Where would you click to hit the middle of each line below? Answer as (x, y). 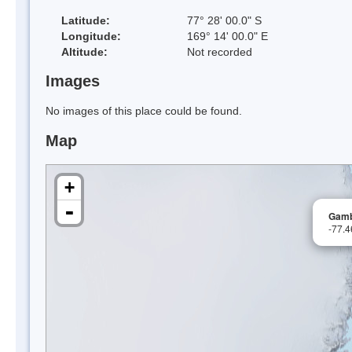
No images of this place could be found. (144, 111)
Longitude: (91, 36)
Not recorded (220, 51)
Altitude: (84, 51)
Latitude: (86, 20)
